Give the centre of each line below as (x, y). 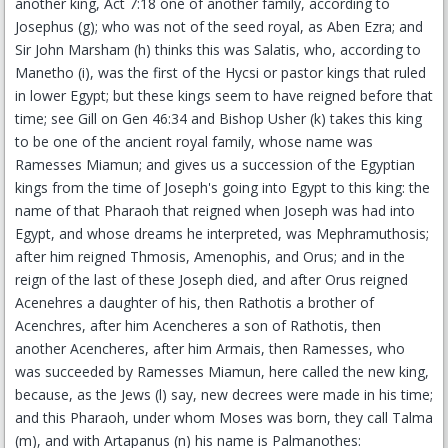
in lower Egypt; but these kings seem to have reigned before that (224, 95)
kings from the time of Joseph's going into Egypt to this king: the (222, 187)
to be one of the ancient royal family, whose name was (194, 141)
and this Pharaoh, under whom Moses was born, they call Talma (224, 417)
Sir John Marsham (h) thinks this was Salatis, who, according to (218, 49)
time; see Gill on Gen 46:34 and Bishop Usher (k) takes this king (218, 118)
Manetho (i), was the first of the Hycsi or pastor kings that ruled (220, 72)
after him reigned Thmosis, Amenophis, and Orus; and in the (210, 256)
